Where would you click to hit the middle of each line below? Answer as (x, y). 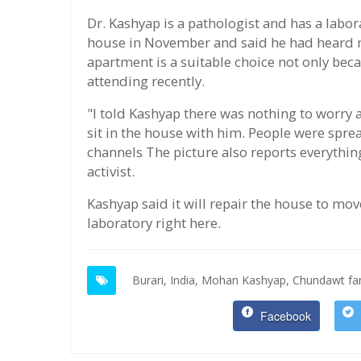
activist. (111, 171)
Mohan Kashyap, (245, 280)
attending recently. (146, 81)
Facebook (284, 315)
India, (184, 280)
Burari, (149, 280)
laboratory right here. (154, 222)
